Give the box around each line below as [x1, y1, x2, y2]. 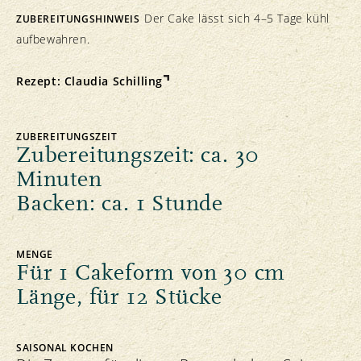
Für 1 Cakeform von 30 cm [16, 260, 286, 286]
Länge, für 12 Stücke [16, 284, 223, 310]
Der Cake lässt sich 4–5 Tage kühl [144, 10, 330, 27]
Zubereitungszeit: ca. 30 [16, 143, 260, 168]
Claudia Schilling [64, 73, 164, 89]
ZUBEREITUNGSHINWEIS [16, 12, 140, 27]
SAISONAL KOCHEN [16, 341, 114, 355]
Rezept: [16, 73, 64, 89]
